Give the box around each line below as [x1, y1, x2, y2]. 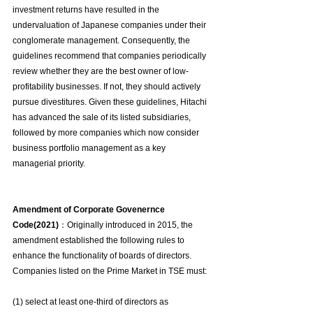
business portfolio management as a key [13, 143, 168, 154]
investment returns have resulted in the [13, 5, 161, 15]
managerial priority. [13, 159, 85, 169]
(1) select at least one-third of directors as [13, 297, 170, 307]
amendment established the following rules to [13, 235, 187, 246]
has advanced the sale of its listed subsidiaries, [13, 112, 193, 123]
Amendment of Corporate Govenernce [13, 205, 167, 215]
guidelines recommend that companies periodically [13, 51, 208, 61]
